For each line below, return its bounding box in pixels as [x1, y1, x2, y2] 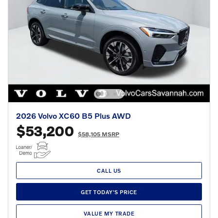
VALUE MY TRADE [83, 210, 135, 217]
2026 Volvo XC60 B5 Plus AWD [16, 110, 131, 120]
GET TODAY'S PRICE [81, 188, 137, 195]
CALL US [97, 167, 121, 174]
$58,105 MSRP [78, 130, 119, 138]
